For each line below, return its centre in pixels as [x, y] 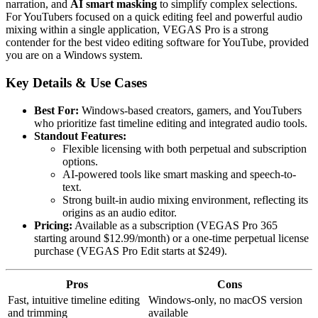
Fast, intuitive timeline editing [74, 300]
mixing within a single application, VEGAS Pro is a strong [137, 30]
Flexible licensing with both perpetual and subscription [185, 148]
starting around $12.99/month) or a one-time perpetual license [171, 238]
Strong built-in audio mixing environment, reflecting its [185, 199]
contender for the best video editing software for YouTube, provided [157, 43]
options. [80, 161]
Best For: [56, 110]
